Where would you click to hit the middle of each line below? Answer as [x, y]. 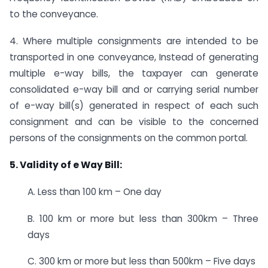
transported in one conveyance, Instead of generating [134, 57]
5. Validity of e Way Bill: [66, 165]
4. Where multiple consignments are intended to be [134, 41]
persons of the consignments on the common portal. [129, 138]
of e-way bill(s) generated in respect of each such [134, 106]
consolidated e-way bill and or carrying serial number [134, 90]
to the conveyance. [54, 14]
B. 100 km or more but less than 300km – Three [143, 218]
